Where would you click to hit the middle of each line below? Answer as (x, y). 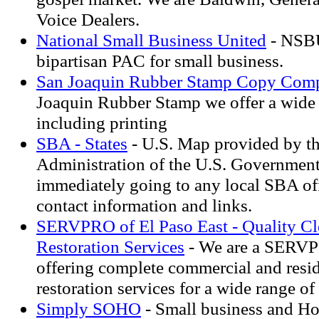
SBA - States (82, 143)
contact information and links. (144, 205)
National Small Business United (151, 40)
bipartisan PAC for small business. (160, 61)
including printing (102, 122)
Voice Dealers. (88, 19)
